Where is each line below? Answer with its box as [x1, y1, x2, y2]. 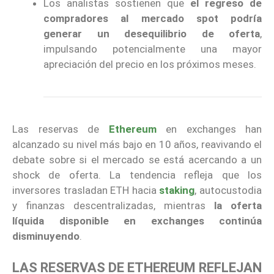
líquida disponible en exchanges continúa [12, 215, 262, 228]
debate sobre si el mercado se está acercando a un [12, 154, 262, 166]
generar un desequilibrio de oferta [43, 28, 260, 40]
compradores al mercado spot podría [43, 12, 262, 25]
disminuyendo [12, 230, 80, 243]
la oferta [214, 199, 262, 212]
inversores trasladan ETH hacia [12, 184, 160, 197]
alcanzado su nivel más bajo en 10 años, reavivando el [12, 138, 262, 151]
